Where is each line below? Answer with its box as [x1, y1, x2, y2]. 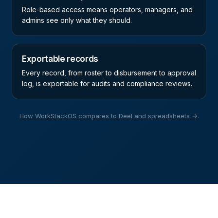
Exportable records [22, 54, 98, 64]
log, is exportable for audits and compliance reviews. [22, 79, 192, 88]
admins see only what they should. [22, 16, 132, 25]
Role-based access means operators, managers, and [22, 5, 193, 14]
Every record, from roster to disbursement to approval [22, 69, 196, 77]
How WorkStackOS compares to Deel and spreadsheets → [19, 112, 198, 120]
